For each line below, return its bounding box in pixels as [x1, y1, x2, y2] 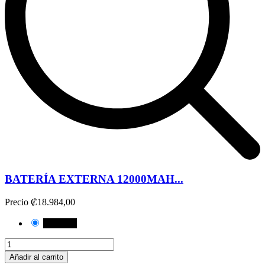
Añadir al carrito [9, 253, 63, 262]
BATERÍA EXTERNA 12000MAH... [5, 173, 183, 186]
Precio [5, 197, 28, 208]
